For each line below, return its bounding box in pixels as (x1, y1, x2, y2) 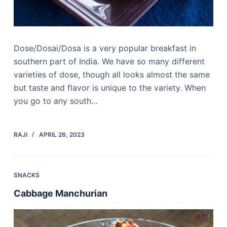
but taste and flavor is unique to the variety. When (13, 83, 206, 93)
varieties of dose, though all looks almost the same (13, 69, 210, 80)
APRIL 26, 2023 (39, 131, 85, 139)
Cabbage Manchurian (13, 188, 107, 199)
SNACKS (13, 171, 40, 179)
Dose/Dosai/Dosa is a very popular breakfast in (13, 43, 196, 54)
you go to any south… (13, 96, 98, 106)
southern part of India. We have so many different (13, 56, 205, 67)
